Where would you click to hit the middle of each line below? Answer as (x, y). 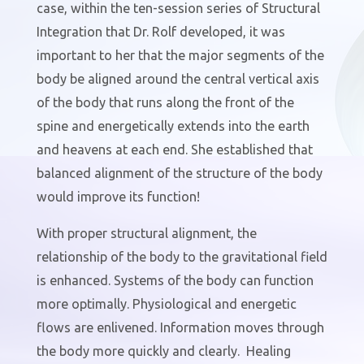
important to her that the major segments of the (180, 55)
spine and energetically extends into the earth (173, 126)
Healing (268, 351)
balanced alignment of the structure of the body (179, 173)
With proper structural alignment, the (146, 233)
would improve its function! (119, 196)
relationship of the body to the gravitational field (182, 256)
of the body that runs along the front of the (165, 102)
